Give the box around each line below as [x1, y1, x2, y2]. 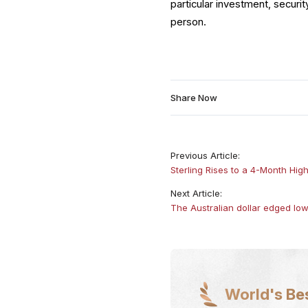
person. [170, 16, 207, 29]
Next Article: [170, 188, 223, 199]
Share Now [170, 92, 218, 104]
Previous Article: [170, 150, 241, 162]
